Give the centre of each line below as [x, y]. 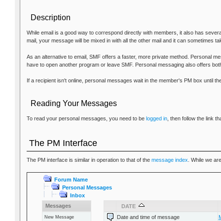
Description [50, 18]
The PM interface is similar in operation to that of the [89, 160]
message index [169, 160]
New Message [59, 217]
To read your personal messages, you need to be [86, 119]
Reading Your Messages [74, 104]
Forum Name [71, 179]
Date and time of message [148, 217]
